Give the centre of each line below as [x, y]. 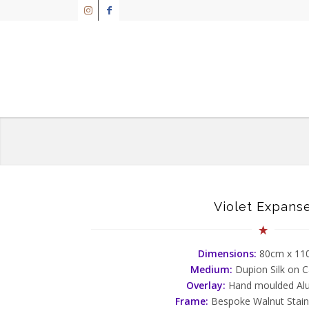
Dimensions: [228, 253]
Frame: [192, 301]
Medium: [213, 269]
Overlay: [206, 285]
